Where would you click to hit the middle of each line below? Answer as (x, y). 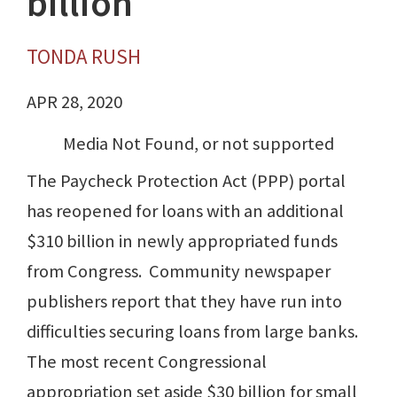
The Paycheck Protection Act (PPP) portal (186, 181)
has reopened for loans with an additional (185, 211)
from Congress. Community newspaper (179, 272)
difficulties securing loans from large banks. (192, 332)
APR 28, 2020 (74, 102)
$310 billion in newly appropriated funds (182, 241)
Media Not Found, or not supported (198, 144)
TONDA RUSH (84, 57)
